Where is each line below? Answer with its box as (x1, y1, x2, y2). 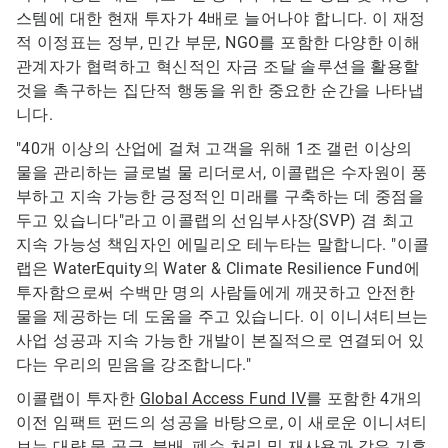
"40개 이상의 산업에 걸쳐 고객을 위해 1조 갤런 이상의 (16, 139, 413, 159)
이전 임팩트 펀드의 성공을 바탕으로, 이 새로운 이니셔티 (16, 413, 428, 433)
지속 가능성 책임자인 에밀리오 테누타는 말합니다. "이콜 (16, 235, 430, 255)
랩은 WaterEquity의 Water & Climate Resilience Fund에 (16, 259, 421, 279)
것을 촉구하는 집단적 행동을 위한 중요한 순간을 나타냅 (16, 81, 424, 101)
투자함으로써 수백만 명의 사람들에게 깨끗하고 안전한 (16, 283, 416, 303)
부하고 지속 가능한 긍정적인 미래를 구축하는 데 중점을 (16, 187, 424, 207)
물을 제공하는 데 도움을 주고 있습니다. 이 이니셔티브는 (16, 307, 429, 327)
